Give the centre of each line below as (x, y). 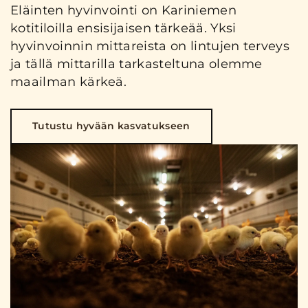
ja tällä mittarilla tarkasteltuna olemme (136, 64)
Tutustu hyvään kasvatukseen (111, 126)
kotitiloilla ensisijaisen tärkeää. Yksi (123, 28)
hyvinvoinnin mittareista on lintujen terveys (150, 46)
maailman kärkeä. (69, 81)
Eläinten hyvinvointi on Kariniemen (123, 10)
